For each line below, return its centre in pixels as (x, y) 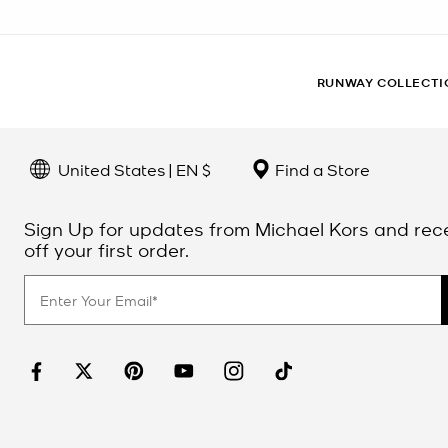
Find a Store (320, 169)
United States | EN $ (134, 168)
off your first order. (106, 249)
